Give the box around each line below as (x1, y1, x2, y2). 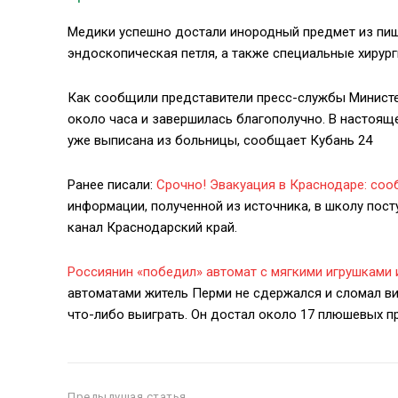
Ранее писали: (68, 177, 156, 193)
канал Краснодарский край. (68, 219, 237, 235)
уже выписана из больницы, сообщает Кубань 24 (68, 132, 372, 148)
